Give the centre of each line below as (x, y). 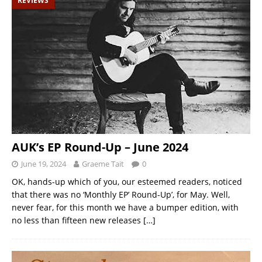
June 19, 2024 (44, 164)
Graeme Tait (103, 164)
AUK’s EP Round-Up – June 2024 (100, 147)
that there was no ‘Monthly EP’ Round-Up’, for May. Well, (121, 195)
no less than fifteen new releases (77, 220)
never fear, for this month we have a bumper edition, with (125, 208)
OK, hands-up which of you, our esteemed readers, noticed (127, 182)
